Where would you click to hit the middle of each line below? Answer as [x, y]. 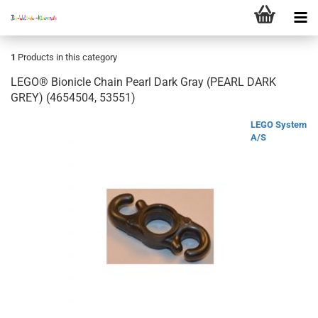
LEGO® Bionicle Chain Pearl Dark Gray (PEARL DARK [143, 82]
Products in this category [66, 57]
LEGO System [279, 125]
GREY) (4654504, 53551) [73, 98]
